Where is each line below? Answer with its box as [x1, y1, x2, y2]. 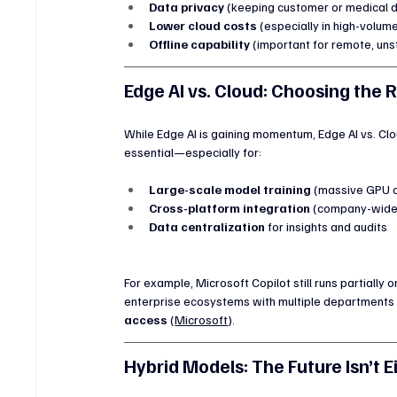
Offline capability [149, 35, 251, 51]
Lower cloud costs [149, 17, 258, 33]
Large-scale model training [149, 181, 312, 197]
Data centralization [149, 218, 266, 234]
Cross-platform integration [149, 199, 311, 215]
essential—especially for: [124, 144, 262, 160]
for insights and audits [265, 218, 388, 234]
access [124, 311, 168, 327]
